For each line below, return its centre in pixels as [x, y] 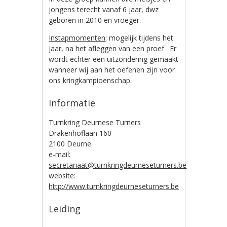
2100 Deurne [70, 143]
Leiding [65, 209]
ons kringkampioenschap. [90, 80]
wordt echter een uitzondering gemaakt [114, 59]
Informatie [72, 103]
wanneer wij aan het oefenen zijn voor [112, 69]
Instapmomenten [77, 37]
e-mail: [60, 154]
